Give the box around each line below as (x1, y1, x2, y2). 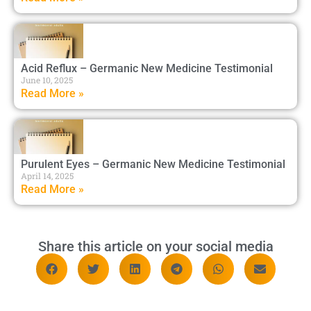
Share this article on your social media (37, 238, 274, 255)
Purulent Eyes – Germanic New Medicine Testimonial (21, 158, 285, 171)
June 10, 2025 (21, 74, 73, 85)
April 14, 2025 (21, 170, 74, 181)
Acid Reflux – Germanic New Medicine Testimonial (21, 62, 273, 75)
